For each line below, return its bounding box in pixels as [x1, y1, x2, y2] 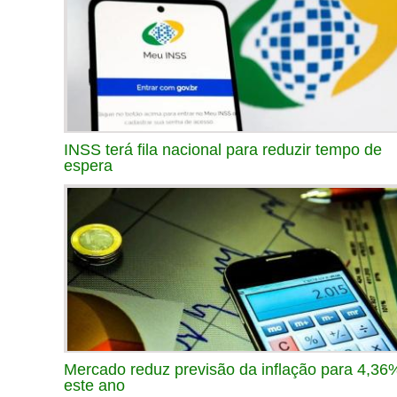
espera [64, 156, 113, 175]
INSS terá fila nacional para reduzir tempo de [64, 140, 382, 159]
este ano [64, 376, 125, 394]
